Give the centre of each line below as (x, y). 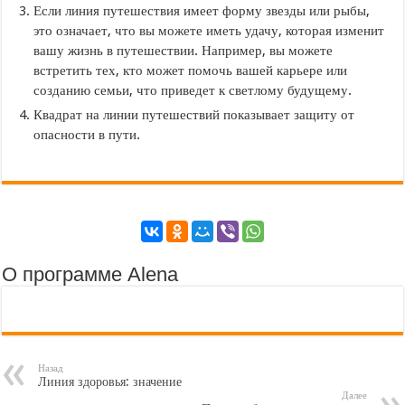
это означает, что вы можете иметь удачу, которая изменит (209, 30)
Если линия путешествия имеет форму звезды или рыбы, (202, 10)
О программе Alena (90, 274)
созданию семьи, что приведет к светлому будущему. (193, 90)
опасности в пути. (87, 134)
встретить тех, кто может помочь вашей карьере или (191, 70)
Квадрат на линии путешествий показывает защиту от (194, 114)
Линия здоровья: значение (110, 381)
